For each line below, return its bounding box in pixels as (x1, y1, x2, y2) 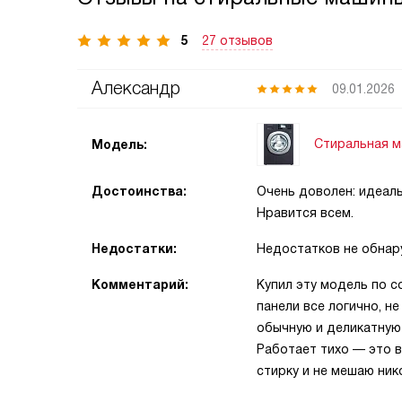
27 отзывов (202, 32, 273, 48)
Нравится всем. (257, 205, 354, 220)
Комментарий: (92, 276, 188, 292)
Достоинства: (92, 183, 187, 198)
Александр (92, 77, 180, 98)
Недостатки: (92, 240, 177, 256)
